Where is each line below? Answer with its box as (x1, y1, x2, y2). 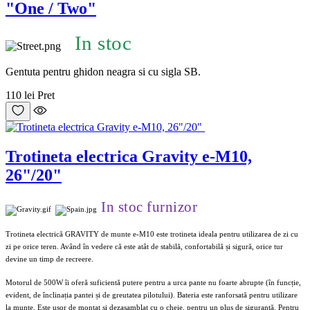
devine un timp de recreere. (6, 254, 93, 263)
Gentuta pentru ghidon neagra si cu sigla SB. (6, 65, 201, 77)
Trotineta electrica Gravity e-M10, (6, 147, 252, 165)
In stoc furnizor (101, 198, 197, 215)
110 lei (6, 89, 35, 101)
